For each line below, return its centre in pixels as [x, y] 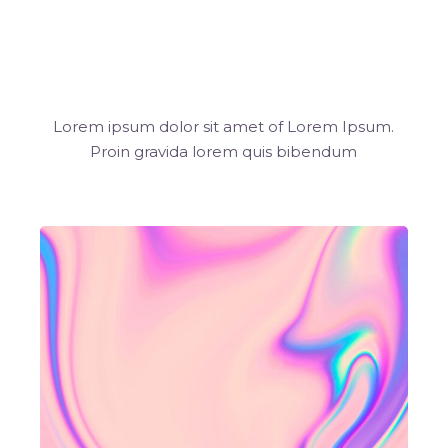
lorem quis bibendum [275, 152]
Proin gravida [141, 152]
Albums [224, 70]
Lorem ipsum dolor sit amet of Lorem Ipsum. [224, 127]
